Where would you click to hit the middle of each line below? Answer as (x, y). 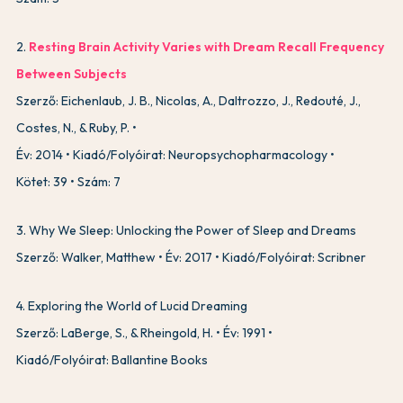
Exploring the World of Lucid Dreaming (138, 305)
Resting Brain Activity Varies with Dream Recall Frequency (206, 46)
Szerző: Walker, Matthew (86, 257)
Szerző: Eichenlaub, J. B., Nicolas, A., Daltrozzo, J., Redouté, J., (188, 100)
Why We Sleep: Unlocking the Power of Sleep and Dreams (193, 230)
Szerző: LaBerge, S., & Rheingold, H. (115, 332)
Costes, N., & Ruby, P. (73, 127)
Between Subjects (72, 73)
